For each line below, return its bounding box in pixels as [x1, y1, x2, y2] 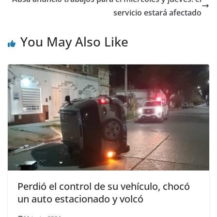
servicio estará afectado [113, 7, 201, 18]
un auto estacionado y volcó [17, 192, 143, 205]
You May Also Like [20, 32, 128, 50]
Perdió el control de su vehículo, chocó [17, 179, 190, 193]
